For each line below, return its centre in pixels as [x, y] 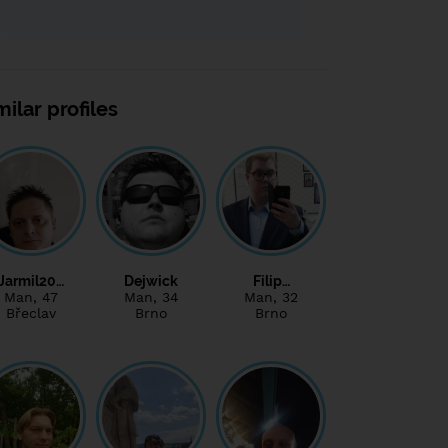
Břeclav [31, 312]
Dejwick [151, 280]
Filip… [271, 280]
